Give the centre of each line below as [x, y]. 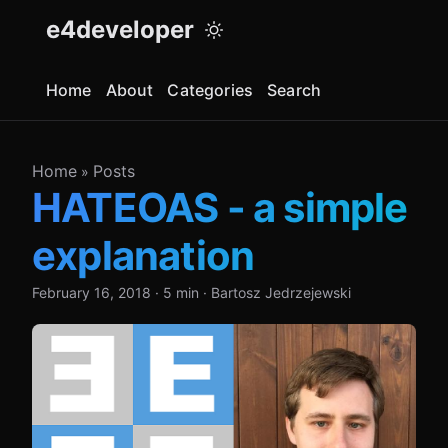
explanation [143, 255]
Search [294, 90]
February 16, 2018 [91, 292]
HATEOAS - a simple [220, 207]
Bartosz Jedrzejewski [281, 292]
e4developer [120, 29]
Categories [210, 90]
